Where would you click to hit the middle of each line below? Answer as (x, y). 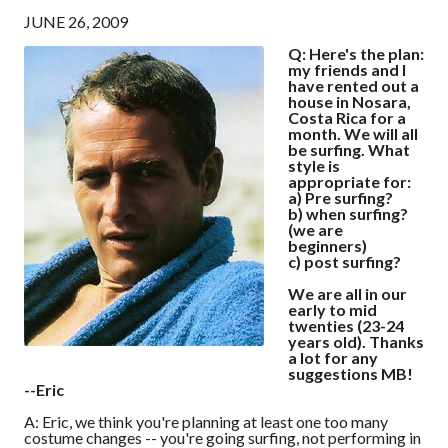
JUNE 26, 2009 (76, 21)
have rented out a (353, 85)
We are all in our (347, 293)
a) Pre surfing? (340, 197)
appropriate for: (349, 181)
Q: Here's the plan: (356, 53)
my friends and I (347, 69)
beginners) (327, 245)
